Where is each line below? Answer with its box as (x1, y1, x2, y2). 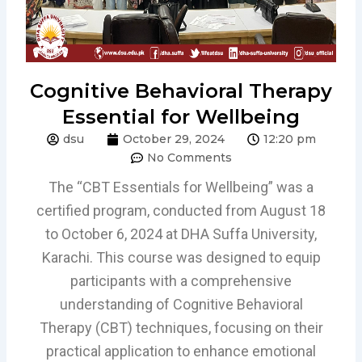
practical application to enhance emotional (46, 342, 316, 360)
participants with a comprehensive (70, 271, 292, 289)
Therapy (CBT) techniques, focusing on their (39, 318, 323, 336)
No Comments (146, 149, 232, 165)
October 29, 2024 (122, 131, 225, 146)
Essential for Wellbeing (62, 104, 300, 128)
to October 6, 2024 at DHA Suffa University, (45, 225, 317, 242)
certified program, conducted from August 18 (36, 201, 326, 219)
